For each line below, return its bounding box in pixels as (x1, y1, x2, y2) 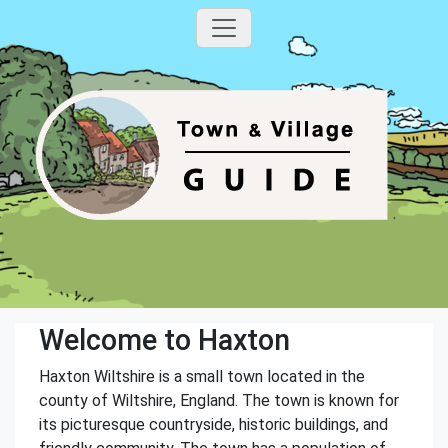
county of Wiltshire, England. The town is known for (39, 391, 399, 410)
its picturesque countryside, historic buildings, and (39, 415, 388, 434)
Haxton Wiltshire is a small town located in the (39, 367, 365, 386)
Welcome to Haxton (39, 323, 290, 357)
